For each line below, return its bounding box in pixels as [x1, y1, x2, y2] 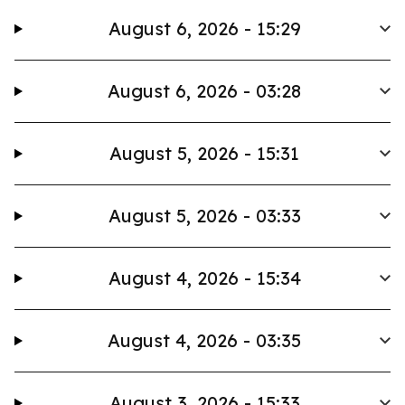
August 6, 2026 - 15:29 [108, 17, 301, 40]
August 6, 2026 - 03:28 [108, 80, 302, 102]
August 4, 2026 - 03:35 [108, 329, 302, 352]
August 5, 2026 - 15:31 [109, 142, 300, 165]
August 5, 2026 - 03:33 [108, 204, 301, 227]
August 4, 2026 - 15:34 [108, 267, 301, 289]
